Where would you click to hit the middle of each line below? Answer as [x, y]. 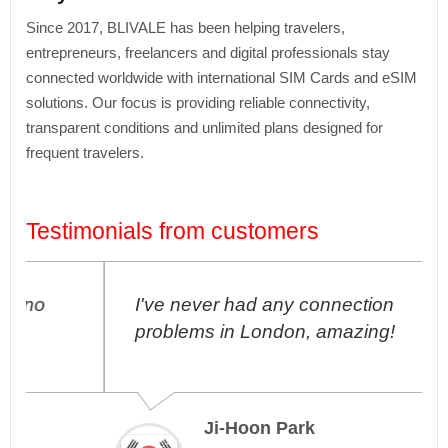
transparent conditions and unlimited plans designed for [204, 127]
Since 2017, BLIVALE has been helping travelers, [185, 27]
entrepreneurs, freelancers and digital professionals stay [208, 52]
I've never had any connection [186, 304]
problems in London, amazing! [187, 331]
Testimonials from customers [172, 231]
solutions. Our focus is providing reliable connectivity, [198, 102]
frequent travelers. [85, 152]
